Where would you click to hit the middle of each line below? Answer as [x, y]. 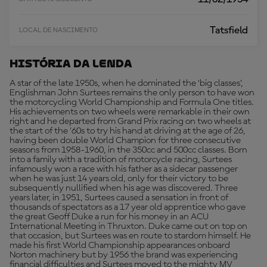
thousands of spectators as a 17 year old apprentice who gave [128, 207]
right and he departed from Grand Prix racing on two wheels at [130, 122]
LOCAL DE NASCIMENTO [58, 30]
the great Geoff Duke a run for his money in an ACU [109, 217]
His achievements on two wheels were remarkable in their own [130, 112]
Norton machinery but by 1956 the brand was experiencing [124, 255]
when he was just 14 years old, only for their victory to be [119, 179]
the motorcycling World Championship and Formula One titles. [132, 103]
